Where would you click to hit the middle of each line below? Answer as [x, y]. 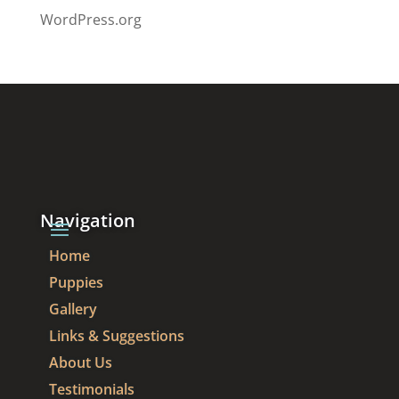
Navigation [87, 221]
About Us [80, 363]
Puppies [76, 283]
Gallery [73, 309]
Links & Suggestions [116, 336]
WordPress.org [90, 20]
